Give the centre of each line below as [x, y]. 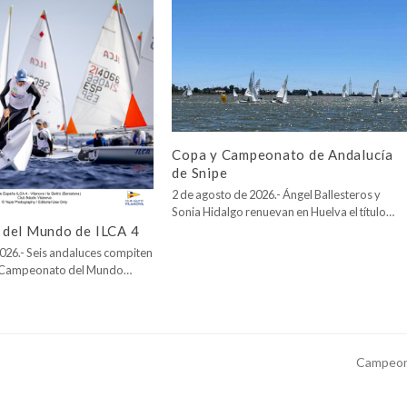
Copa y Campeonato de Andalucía [283, 155]
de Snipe [200, 173]
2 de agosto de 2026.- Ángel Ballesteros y [277, 195]
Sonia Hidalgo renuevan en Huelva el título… [283, 212]
